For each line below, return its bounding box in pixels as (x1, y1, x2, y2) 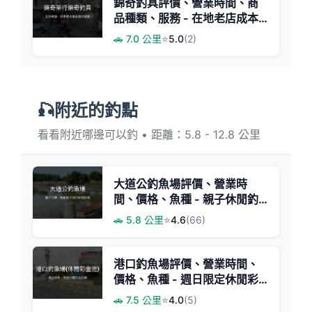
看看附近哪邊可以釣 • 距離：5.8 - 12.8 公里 (38, 127, 260, 142)
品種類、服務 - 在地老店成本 (114, 11, 258, 26)
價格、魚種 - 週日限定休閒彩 (114, 272, 258, 287)
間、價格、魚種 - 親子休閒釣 (114, 192, 258, 207)
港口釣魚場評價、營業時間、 (114, 257, 258, 272)
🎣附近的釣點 (38, 100, 138, 121)
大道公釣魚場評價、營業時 (114, 177, 247, 192)
